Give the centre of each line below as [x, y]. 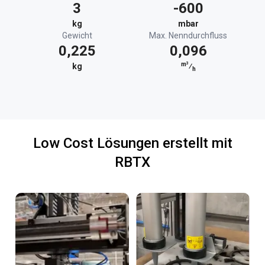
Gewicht [77, 35]
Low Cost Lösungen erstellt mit [132, 143]
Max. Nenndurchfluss [188, 35]
